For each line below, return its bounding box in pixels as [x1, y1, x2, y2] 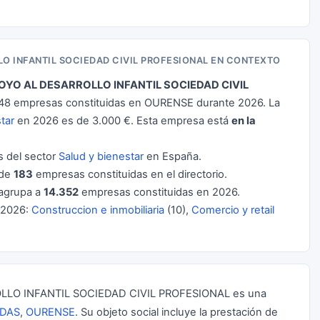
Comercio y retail [191, 204, 274, 216]
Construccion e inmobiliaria [31, 204, 164, 216]
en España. [144, 150, 201, 163]
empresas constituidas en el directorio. [33, 168, 227, 181]
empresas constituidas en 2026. [79, 186, 240, 199]
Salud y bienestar [59, 150, 144, 163]
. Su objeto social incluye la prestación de [75, 306, 278, 319]
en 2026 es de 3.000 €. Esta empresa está [14, 114, 231, 127]
